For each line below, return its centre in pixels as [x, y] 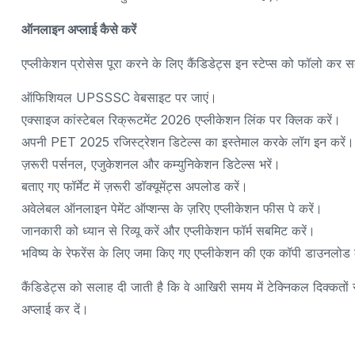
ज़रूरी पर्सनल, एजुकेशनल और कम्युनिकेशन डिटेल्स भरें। [151, 164]
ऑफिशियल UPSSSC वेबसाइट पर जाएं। [119, 97]
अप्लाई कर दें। [55, 309]
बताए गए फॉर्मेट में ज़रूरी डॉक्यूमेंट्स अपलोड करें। [135, 186]
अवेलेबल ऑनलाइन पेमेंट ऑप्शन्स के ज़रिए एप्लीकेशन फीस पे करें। [172, 208]
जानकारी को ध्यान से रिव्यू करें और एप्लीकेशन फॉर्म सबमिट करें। [168, 230]
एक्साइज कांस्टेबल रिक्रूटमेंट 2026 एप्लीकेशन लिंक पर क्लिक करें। [181, 119]
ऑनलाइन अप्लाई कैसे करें [79, 29]
